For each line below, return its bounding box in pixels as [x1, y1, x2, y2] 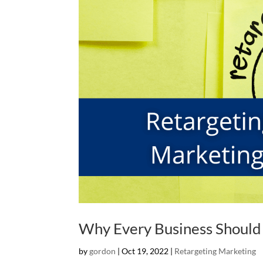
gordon [89, 245, 116, 256]
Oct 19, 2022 [122, 245, 169, 256]
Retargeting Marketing [174, 245, 257, 256]
